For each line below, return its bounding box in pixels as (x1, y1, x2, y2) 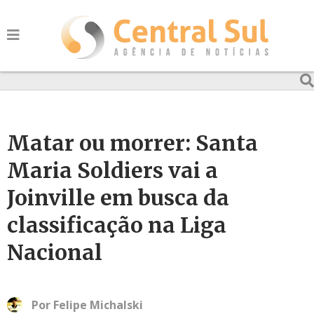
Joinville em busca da (7, 184, 229, 211)
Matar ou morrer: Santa (7, 130, 258, 156)
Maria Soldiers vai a (7, 157, 218, 184)
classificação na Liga (7, 212, 226, 238)
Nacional (7, 239, 102, 266)
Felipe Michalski (53, 297, 143, 313)
